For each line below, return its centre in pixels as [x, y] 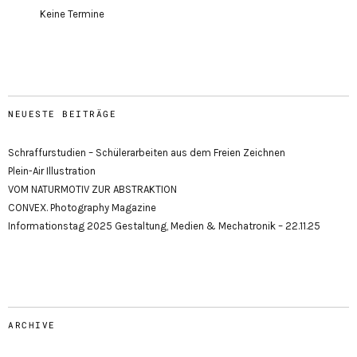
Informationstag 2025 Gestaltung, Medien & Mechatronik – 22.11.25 [164, 226]
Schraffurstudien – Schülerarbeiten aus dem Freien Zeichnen [147, 152]
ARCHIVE [32, 324]
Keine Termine [72, 14]
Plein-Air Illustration [52, 171]
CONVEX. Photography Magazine [82, 207]
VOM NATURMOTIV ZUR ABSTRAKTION [92, 189]
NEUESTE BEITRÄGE [62, 113]
